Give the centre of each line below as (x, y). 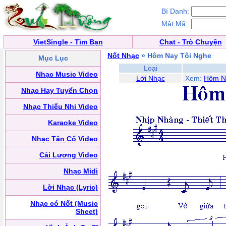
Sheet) (87, 211)
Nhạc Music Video (67, 74)
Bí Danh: (175, 11)
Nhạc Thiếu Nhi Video (61, 106)
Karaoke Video (73, 123)
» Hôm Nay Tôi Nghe (175, 55)
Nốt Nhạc (123, 55)
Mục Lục (53, 58)
